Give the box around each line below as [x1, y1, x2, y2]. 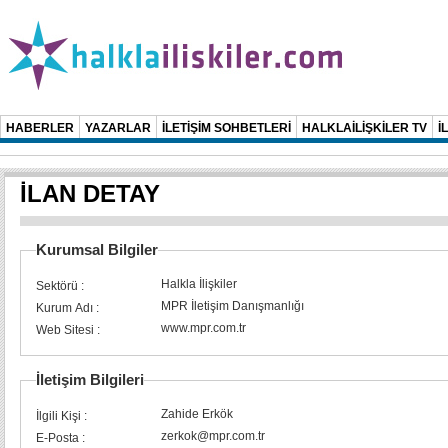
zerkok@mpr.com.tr [161, 429, 265, 443]
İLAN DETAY [20, 180, 160, 207]
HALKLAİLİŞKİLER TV [302, 121, 427, 135]
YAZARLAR [85, 121, 151, 135]
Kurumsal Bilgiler [36, 241, 158, 258]
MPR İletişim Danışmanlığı [161, 299, 304, 313]
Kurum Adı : [36, 301, 99, 315]
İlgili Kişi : [36, 409, 87, 423]
